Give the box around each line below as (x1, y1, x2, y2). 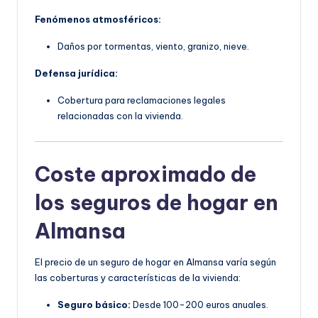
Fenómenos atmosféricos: (35, 13, 161, 25)
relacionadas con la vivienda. (57, 109, 183, 121)
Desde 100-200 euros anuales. (131, 298, 268, 310)
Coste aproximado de (35, 160, 256, 187)
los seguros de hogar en (35, 189, 278, 216)
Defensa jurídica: (35, 67, 118, 79)
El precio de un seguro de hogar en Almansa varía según (35, 256, 276, 268)
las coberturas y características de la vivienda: (35, 271, 241, 283)
